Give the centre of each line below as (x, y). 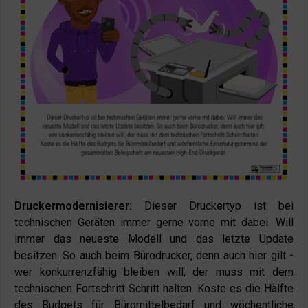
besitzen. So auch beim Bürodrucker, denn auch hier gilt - (154, 255)
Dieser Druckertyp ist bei (213, 206)
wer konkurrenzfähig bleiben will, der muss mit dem (154, 272)
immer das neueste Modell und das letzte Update (154, 239)
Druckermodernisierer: (73, 206)
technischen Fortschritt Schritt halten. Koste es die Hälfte (154, 288)
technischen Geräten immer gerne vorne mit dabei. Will (154, 222)
